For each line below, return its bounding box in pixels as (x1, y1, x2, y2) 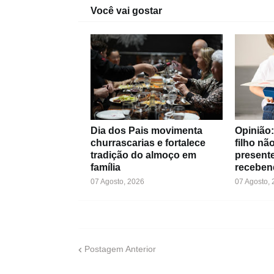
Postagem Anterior (84, 244, 156, 254)
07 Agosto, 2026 (90, 177, 144, 186)
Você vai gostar (90, 5, 162, 16)
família (90, 161, 120, 172)
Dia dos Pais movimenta (90, 125, 202, 136)
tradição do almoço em (90, 149, 196, 160)
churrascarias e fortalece (90, 137, 206, 148)
